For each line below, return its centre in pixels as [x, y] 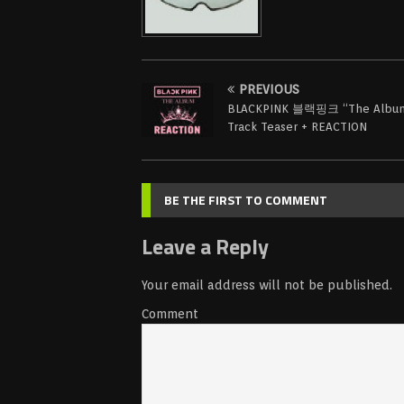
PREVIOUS [269, 90]
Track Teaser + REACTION [297, 127]
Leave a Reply [205, 247]
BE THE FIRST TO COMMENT [246, 200]
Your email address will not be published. [267, 285]
